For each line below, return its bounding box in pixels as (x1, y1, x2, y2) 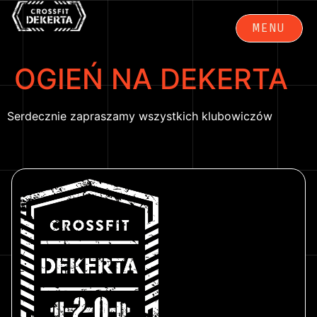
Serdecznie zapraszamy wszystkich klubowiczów (7, 109, 272, 123)
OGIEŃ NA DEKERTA (14, 62, 288, 96)
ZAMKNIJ (242, 49, 296, 64)
